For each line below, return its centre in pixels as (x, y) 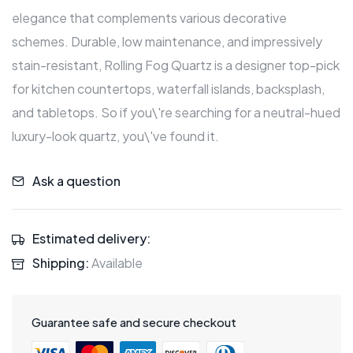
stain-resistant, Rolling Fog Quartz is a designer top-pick (176, 65)
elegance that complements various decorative (149, 18)
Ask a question (76, 180)
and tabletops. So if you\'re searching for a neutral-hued (176, 113)
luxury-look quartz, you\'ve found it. (115, 136)
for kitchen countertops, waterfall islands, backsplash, (168, 89)
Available (116, 263)
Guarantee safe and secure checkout (134, 322)
